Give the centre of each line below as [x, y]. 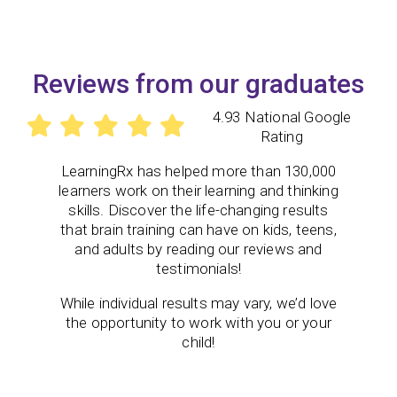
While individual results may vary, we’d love [198, 303]
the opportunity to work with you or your [198, 322]
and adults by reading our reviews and [198, 249]
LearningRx [99, 171]
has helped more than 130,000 [237, 171]
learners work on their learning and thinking [198, 190]
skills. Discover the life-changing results [198, 210]
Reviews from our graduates [198, 83]
